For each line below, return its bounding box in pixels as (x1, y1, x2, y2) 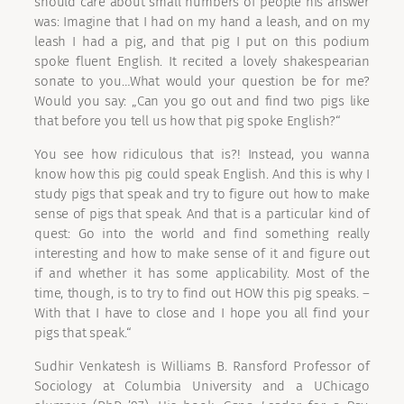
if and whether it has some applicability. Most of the (34, 265, 370, 282)
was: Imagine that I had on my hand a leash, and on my (34, 14, 370, 31)
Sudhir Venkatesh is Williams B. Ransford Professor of (34, 358, 370, 375)
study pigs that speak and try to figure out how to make (34, 186, 370, 203)
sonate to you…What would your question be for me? (34, 73, 370, 90)
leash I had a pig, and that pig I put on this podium (34, 33, 370, 50)
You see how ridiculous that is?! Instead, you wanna (34, 146, 370, 163)
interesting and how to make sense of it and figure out (34, 245, 370, 262)
